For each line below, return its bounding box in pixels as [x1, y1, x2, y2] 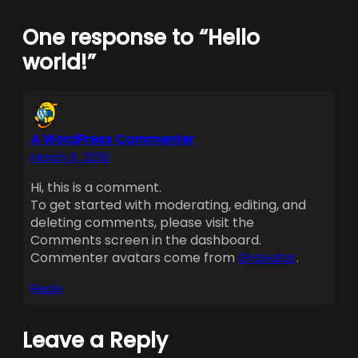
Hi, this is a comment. [30, 178, 161, 197]
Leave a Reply [22, 326, 168, 356]
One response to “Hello [22, 23, 260, 53]
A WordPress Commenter [30, 130, 194, 149]
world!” [22, 48, 96, 78]
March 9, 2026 [30, 149, 109, 166]
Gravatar [238, 249, 296, 268]
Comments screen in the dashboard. [30, 231, 261, 250]
